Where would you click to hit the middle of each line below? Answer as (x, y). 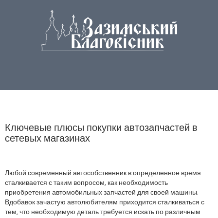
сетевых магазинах (47, 139)
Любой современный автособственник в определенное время (103, 173)
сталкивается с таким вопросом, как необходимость (86, 183)
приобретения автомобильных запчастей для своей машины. (101, 193)
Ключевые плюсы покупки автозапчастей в (101, 128)
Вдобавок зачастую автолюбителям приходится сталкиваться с (105, 203)
